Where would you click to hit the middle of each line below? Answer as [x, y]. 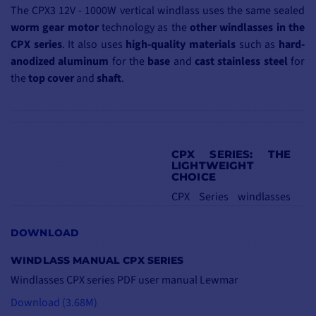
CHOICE [194, 177]
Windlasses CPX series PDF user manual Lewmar [124, 280]
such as [257, 45]
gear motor [71, 28]
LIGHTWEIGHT [213, 166]
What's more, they [231, 293]
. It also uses [94, 45]
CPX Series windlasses [231, 197]
